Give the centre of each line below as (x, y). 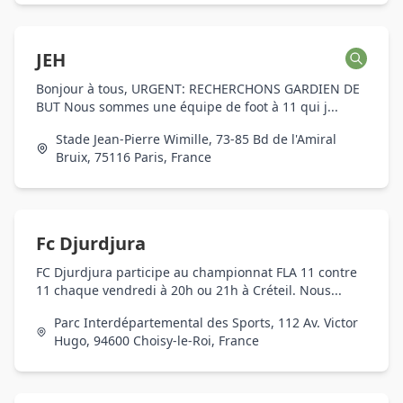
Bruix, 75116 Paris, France (134, 157)
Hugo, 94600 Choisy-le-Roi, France (157, 340)
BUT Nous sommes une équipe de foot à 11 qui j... (187, 107)
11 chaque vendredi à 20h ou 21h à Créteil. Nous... (189, 290)
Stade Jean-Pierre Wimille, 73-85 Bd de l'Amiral (197, 139)
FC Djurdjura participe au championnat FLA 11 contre (197, 272)
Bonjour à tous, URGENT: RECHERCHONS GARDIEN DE (198, 89)
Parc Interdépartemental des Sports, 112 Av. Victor (206, 322)
